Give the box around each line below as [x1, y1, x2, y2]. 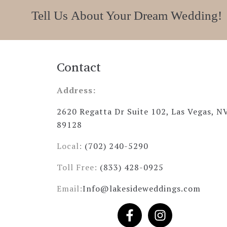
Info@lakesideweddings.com [83, 183, 201, 194]
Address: [57, 85, 96, 96]
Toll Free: [57, 162, 100, 173]
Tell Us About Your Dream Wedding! [31, 9, 222, 22]
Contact [57, 56, 101, 77]
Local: [57, 140, 85, 152]
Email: [57, 183, 83, 194]
